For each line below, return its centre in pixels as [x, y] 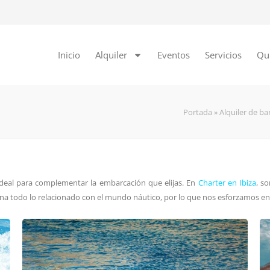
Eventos [174, 55]
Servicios [223, 55]
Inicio [69, 55]
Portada [198, 112]
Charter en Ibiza [227, 183]
